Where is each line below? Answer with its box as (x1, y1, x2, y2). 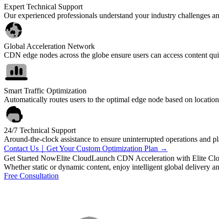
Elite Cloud (56, 153, 91, 162)
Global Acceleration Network (4, 42, 95, 50)
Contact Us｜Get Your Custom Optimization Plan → (4, 144, 168, 153)
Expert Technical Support (4, 2, 83, 11)
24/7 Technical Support (4, 126, 76, 134)
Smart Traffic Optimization (4, 86, 87, 95)
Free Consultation (4, 171, 59, 180)
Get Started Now (4, 153, 56, 162)
